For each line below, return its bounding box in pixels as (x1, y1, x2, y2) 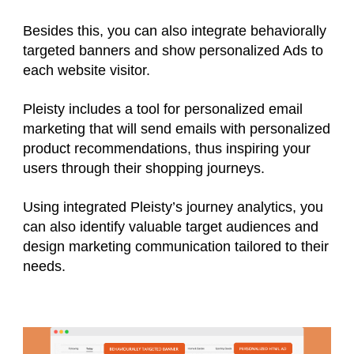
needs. (23, 258, 66, 274)
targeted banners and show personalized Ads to (23, 42, 323, 58)
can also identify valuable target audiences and (23, 218, 318, 235)
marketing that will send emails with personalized (23, 120, 330, 137)
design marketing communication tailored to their (23, 238, 329, 254)
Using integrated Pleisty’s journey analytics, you (23, 198, 323, 215)
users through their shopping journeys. (23, 160, 265, 176)
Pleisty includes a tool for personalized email (23, 100, 303, 117)
